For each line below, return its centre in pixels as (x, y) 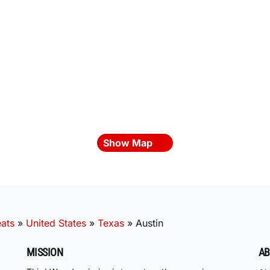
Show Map (129, 143)
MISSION (45, 252)
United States (56, 223)
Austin (149, 223)
